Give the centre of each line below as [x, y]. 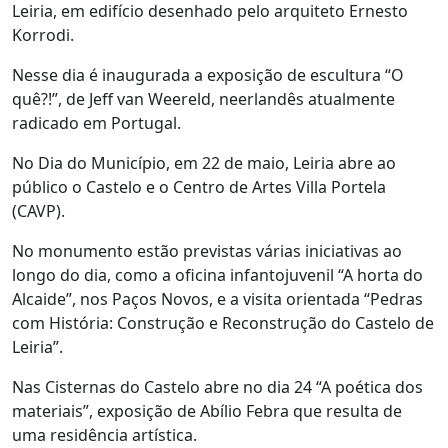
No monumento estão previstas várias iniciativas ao [207, 251]
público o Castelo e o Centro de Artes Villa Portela [199, 187]
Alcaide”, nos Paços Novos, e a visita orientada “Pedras [217, 299]
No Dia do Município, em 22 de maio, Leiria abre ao [204, 163]
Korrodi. [43, 35]
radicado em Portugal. [96, 123]
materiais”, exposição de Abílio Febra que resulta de [207, 411]
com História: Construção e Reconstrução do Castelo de [223, 323]
